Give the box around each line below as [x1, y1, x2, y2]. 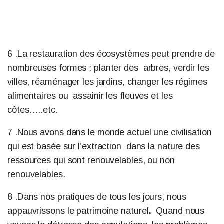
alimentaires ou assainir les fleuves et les [7, 91, 173, 101]
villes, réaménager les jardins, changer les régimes [7, 77, 207, 87]
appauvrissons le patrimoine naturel [7, 206, 149, 216]
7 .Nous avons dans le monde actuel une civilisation [7, 127, 212, 137]
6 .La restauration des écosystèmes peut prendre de [7, 49, 215, 59]
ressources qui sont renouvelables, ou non [7, 155, 175, 165]
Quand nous [156, 206, 205, 216]
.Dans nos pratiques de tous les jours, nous [14, 192, 186, 202]
